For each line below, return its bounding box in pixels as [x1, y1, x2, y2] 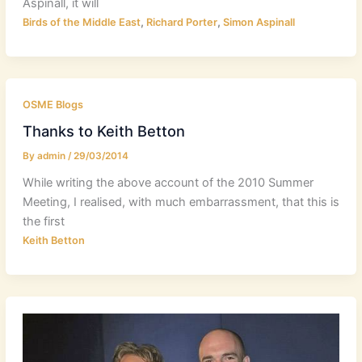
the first [22, 214, 65, 229]
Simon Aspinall [222, 16, 295, 29]
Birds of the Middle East [22, 16, 141, 29]
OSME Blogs [22, 98, 83, 111]
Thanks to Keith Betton [22, 121, 185, 140]
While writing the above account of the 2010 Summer [22, 175, 314, 191]
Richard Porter [145, 16, 217, 29]
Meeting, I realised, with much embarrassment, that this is [22, 195, 339, 210]
